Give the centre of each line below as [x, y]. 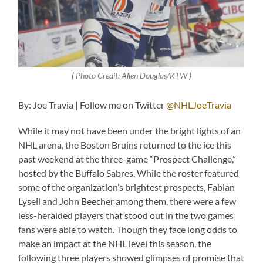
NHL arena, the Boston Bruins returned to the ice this [125, 144]
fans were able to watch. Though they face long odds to [128, 229]
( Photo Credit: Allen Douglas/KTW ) [131, 76]
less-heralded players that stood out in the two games [126, 215]
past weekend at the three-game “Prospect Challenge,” [127, 159]
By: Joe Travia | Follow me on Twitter [92, 104]
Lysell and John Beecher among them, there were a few [127, 201]
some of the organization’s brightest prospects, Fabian [127, 187]
